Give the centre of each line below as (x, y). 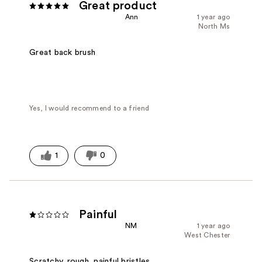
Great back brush (63, 52)
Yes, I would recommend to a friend (89, 108)
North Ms (214, 27)
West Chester (207, 235)
